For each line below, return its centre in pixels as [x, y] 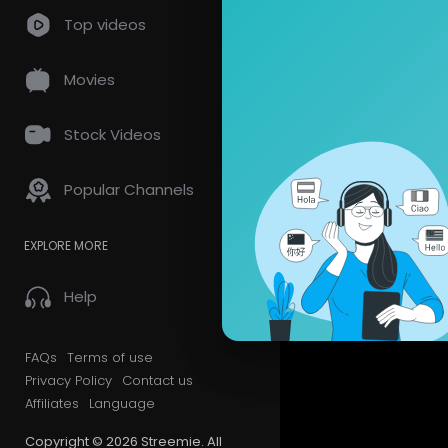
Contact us [157, 380]
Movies [89, 79]
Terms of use [110, 357]
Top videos [105, 24]
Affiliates [52, 403]
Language [122, 403]
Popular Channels [129, 189]
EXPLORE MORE [66, 245]
